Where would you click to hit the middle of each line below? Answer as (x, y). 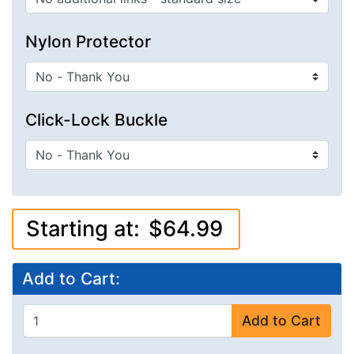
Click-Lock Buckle (96, 119)
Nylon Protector (88, 41)
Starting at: (86, 228)
